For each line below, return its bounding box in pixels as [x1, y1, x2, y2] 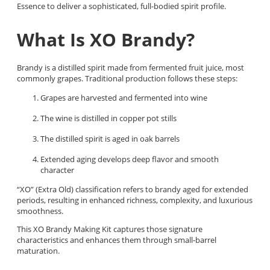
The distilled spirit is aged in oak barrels [40, 133, 180, 144]
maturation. [17, 245, 60, 256]
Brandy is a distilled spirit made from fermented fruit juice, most [17, 61, 244, 73]
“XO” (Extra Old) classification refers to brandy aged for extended [17, 183, 248, 195]
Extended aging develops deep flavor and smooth [40, 153, 219, 165]
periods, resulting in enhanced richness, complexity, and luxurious [17, 194, 253, 206]
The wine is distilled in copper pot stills [40, 112, 177, 124]
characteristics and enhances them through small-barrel [17, 234, 216, 245]
